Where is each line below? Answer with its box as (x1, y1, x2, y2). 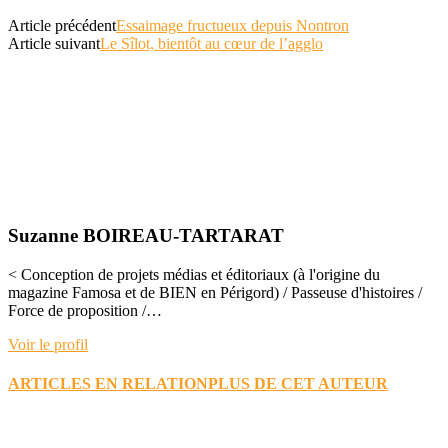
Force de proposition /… (8, 302, 162, 320)
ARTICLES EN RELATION (8, 375, 208, 393)
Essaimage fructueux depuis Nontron (116, 16, 349, 34)
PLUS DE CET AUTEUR (208, 375, 388, 393)
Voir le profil (8, 336, 88, 354)
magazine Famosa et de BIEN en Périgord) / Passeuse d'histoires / (8, 284, 422, 302)
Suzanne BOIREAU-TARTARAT (8, 225, 284, 247)
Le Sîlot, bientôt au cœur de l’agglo (100, 34, 323, 52)
